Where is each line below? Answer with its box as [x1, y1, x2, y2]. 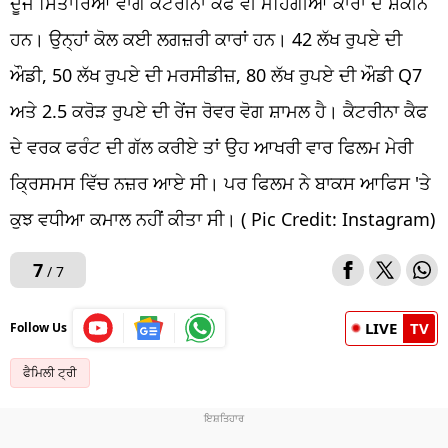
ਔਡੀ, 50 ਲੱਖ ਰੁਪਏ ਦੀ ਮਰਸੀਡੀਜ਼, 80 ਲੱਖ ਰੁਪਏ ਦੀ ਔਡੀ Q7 [10, 63, 422, 88]
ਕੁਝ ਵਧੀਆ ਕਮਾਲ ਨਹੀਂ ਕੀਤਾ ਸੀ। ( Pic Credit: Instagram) [10, 207, 435, 232]
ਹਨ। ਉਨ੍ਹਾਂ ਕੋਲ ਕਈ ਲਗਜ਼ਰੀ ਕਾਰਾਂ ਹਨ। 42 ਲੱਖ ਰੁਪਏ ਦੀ [10, 27, 402, 52]
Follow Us [10, 319, 67, 337]
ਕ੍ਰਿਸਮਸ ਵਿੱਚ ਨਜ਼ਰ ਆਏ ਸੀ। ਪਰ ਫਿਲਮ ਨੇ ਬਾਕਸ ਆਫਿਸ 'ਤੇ [10, 171, 431, 196]
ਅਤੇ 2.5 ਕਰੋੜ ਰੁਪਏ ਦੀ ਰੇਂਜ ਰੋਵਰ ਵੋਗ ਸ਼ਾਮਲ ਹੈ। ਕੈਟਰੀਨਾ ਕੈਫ [10, 99, 428, 124]
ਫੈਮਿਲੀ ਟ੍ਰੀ [23, 364, 77, 382]
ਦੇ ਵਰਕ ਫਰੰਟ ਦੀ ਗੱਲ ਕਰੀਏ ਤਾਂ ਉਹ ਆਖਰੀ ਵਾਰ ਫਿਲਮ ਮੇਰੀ [10, 135, 413, 160]
